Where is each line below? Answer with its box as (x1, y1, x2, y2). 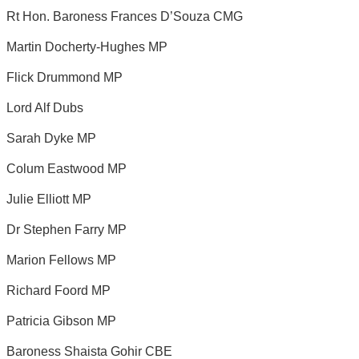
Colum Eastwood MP (6, 161, 127, 175)
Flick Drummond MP (6, 70, 123, 84)
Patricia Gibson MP (6, 313, 116, 328)
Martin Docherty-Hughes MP (6, 39, 167, 54)
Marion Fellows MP (6, 252, 116, 267)
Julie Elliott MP (6, 192, 91, 206)
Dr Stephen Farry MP (6, 222, 127, 236)
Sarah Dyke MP (6, 131, 96, 145)
